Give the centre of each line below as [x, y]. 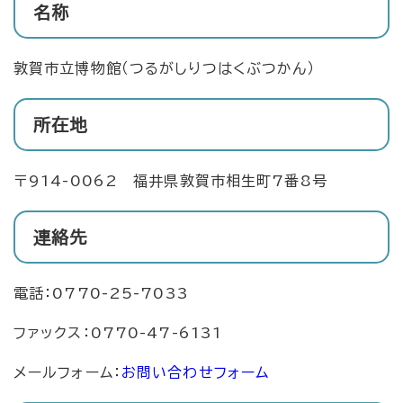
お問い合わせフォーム [195, 372]
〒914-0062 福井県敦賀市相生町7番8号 [170, 180]
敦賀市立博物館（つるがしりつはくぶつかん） [165, 68]
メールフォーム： [67, 372]
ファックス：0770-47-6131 [118, 332]
